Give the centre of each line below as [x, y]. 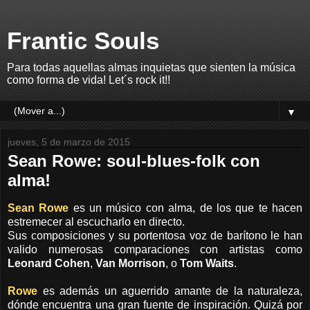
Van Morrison [130, 263]
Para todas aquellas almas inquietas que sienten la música [151, 67]
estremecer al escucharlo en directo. [96, 221]
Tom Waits [207, 263]
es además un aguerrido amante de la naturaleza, [170, 291]
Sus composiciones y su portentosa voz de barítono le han [155, 235]
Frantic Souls [83, 41]
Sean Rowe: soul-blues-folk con [134, 161]
